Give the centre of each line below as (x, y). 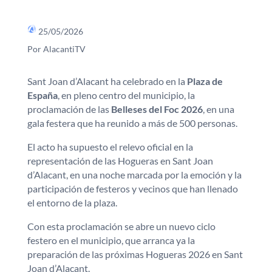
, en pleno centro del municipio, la (126, 95)
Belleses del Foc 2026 (157, 109)
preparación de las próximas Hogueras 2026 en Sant (135, 254)
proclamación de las (69, 109)
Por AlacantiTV (56, 49)
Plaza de (205, 81)
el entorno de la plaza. (72, 202)
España (42, 95)
